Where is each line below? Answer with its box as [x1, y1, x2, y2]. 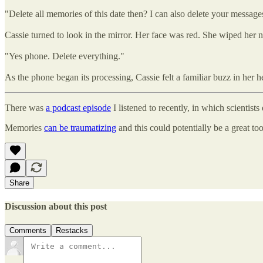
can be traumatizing [44, 122, 116, 133]
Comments [9, 226, 46, 235]
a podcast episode [46, 102, 111, 113]
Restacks [56, 226, 88, 235]
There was [5, 102, 46, 113]
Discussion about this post [5, 201, 107, 212]
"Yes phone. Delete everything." [5, 50, 124, 61]
